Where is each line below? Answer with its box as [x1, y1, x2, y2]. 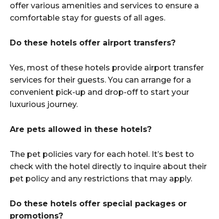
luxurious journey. [10, 100, 78, 109]
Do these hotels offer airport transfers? [10, 38, 175, 48]
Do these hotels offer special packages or [10, 199, 187, 209]
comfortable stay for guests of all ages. [10, 13, 165, 23]
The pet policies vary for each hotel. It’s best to [10, 150, 194, 159]
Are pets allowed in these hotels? [10, 125, 152, 134]
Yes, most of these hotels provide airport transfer [10, 63, 204, 73]
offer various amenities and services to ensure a [10, 1, 199, 11]
